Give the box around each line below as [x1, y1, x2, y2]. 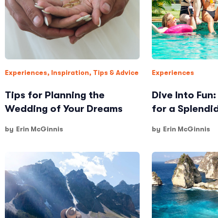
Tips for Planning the [5, 90, 105, 101]
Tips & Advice [93, 69, 139, 76]
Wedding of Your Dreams [5, 103, 123, 114]
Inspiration [51, 69, 89, 76]
